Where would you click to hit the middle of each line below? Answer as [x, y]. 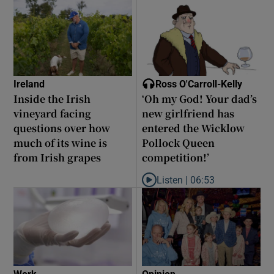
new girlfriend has [188, 113]
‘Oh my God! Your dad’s [199, 98]
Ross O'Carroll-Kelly [199, 83]
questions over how [62, 128]
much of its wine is [61, 143]
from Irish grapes [57, 157]
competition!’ [176, 157]
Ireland [29, 83]
